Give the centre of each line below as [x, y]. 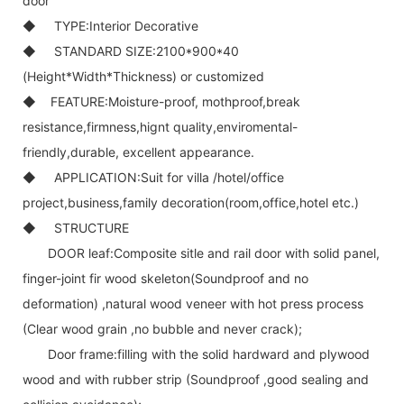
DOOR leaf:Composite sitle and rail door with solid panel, [214, 252]
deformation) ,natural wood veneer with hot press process [193, 303]
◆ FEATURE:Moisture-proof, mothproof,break [161, 101]
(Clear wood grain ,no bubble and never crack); [162, 328]
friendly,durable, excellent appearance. [138, 151]
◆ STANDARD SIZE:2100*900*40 [131, 50]
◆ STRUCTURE [76, 227]
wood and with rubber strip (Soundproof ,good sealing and [196, 379]
